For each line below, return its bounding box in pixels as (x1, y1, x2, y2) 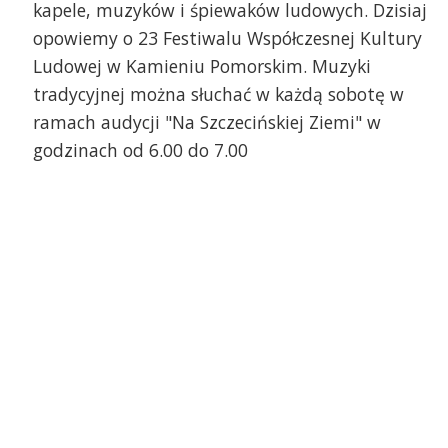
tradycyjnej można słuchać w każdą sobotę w (32, 81, 404, 106)
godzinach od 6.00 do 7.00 (32, 137, 248, 162)
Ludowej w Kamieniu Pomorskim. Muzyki (32, 53, 371, 78)
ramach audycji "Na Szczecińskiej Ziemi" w (32, 109, 381, 134)
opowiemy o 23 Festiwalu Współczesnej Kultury (32, 25, 422, 50)
